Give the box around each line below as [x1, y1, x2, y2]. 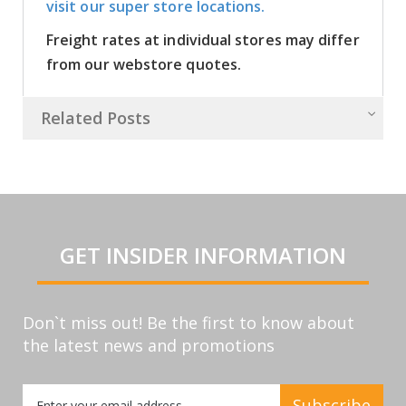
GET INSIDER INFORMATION [60, 239, 346, 270]
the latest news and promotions [23, 333, 275, 356]
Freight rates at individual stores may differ [46, 29, 360, 50]
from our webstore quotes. [46, 53, 242, 74]
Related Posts [41, 106, 150, 129]
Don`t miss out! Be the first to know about [23, 311, 354, 333]
